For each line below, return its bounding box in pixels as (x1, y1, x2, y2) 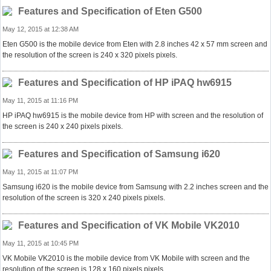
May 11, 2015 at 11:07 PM (2, 168, 78, 175)
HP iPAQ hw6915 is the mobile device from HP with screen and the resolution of (2, 111, 263, 120)
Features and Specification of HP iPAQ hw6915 (18, 77, 232, 88)
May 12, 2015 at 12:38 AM (2, 25, 79, 33)
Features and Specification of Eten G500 (18, 6, 202, 16)
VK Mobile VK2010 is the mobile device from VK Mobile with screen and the (2, 254, 250, 263)
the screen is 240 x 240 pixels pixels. (2, 122, 123, 131)
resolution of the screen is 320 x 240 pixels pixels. (2, 194, 165, 202)
